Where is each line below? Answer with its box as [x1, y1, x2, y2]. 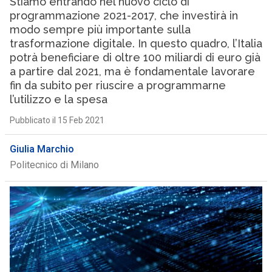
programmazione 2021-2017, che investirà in [9, 9, 238, 22]
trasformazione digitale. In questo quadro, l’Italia [9, 37, 262, 50]
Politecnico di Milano [9, 159, 99, 171]
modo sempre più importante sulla [9, 23, 191, 36]
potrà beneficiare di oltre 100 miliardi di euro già [9, 51, 260, 64]
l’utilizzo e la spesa [9, 93, 107, 106]
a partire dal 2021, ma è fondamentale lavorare [9, 65, 255, 78]
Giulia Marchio [9, 143, 74, 155]
